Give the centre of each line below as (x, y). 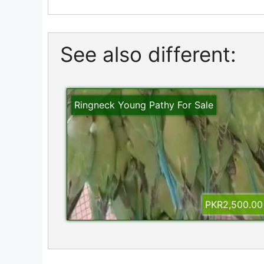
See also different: (148, 55)
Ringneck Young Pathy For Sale (144, 105)
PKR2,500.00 (234, 205)
